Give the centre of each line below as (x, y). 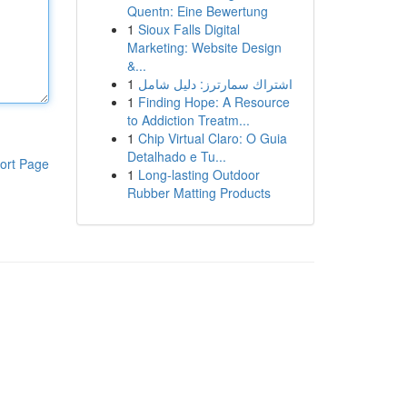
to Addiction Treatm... (188, 120)
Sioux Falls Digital (189, 29)
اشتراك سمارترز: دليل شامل (215, 84)
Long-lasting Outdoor (199, 174)
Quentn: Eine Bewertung (197, 11)
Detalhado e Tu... (176, 156)
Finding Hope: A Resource (213, 102)
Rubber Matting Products (199, 193)
